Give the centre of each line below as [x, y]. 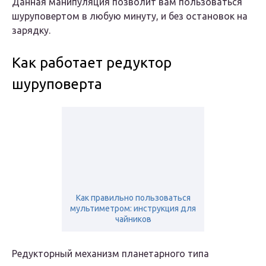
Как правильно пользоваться [133, 198]
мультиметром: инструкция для [133, 209]
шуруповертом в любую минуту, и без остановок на [130, 16]
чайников [133, 219]
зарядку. [31, 31]
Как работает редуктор [92, 63]
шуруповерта [57, 84]
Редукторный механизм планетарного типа [110, 254]
